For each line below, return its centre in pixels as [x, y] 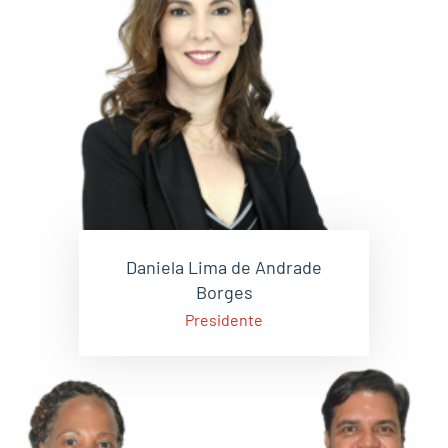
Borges [224, 292]
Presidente [224, 319]
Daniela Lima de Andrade [224, 267]
